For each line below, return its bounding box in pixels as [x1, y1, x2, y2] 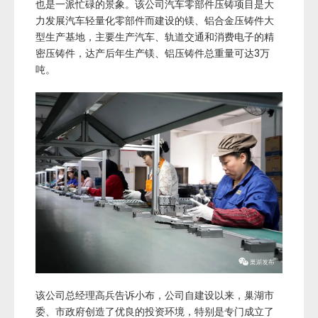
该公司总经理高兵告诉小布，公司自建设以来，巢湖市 [35, 289, 274, 301]
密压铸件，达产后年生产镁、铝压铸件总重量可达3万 [35, 47, 270, 59]
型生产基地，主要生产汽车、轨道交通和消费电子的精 [35, 31, 274, 43]
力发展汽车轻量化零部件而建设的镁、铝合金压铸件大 [35, 14, 274, 26]
